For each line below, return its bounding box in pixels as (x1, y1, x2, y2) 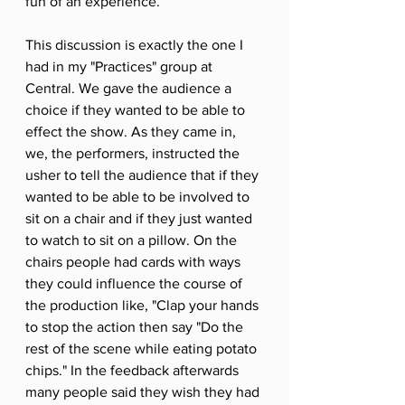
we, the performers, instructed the (25, 145, 243, 161)
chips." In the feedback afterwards (25, 362, 242, 378)
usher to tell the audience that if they (25, 166, 262, 183)
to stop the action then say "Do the (25, 318, 247, 334)
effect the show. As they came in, (25, 123, 240, 139)
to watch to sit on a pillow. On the (25, 231, 240, 248)
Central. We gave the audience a (25, 80, 235, 96)
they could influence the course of (25, 275, 246, 291)
